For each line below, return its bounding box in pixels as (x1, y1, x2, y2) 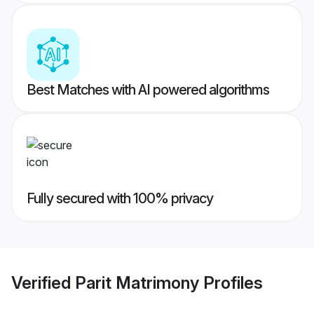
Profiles (199, 272, 263, 293)
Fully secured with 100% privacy (27, 190, 213, 207)
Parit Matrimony (75, 272, 199, 293)
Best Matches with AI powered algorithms (27, 81, 269, 99)
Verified (11, 272, 75, 293)
